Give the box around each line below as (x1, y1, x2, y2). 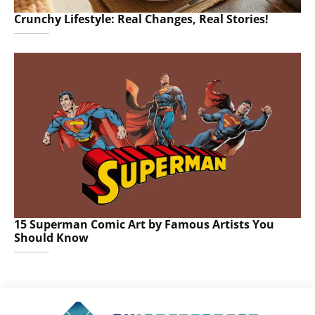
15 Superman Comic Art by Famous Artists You (14, 217, 274, 233)
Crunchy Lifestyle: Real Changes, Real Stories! (14, 11, 269, 27)
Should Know (14, 230, 89, 246)
